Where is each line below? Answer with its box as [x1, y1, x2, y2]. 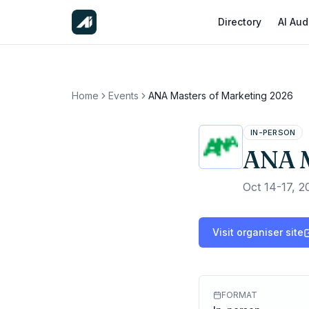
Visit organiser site [212, 226, 303, 238]
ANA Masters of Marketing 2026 [148, 90, 293, 101]
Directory [217, 16, 261, 28]
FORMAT [221, 290, 257, 300]
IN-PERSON [250, 128, 296, 137]
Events [108, 90, 139, 101]
